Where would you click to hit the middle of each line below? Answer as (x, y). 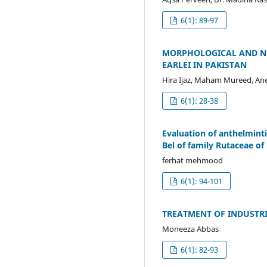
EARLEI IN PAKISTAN (204, 65)
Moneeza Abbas (190, 229)
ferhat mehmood (193, 160)
